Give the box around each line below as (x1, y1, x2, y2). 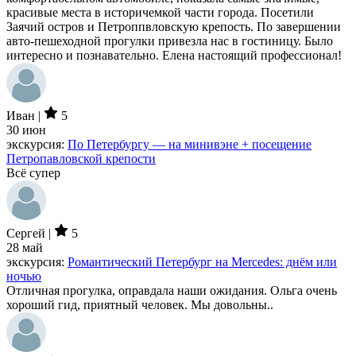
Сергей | (6, 226, 54, 240)
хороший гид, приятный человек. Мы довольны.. (6, 297, 273, 311)
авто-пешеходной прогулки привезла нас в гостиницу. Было (6, 33, 333, 48)
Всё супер (6, 165, 60, 180)
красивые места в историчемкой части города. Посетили (6, 5, 314, 19)
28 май (6, 240, 43, 254)
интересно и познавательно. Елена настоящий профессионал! (6, 48, 342, 62)
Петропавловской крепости (6, 151, 156, 165)
